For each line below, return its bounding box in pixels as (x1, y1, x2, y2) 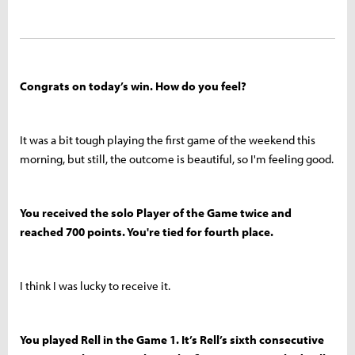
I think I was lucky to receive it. (20, 277, 170, 293)
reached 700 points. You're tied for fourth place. (20, 223, 276, 239)
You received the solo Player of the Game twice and (20, 204, 292, 220)
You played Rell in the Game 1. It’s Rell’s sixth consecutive (20, 331, 324, 347)
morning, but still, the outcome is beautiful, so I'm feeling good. (20, 151, 334, 166)
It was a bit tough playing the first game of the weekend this (20, 132, 315, 147)
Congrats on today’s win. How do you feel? (20, 78, 246, 94)
